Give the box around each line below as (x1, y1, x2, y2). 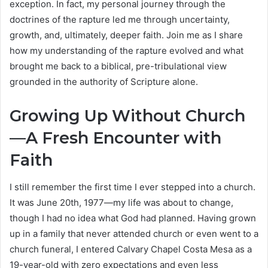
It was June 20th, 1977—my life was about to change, (10, 196, 233, 208)
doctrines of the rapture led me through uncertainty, (10, 14, 230, 26)
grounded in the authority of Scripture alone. (10, 76, 198, 88)
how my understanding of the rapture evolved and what (10, 45, 243, 57)
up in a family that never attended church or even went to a (10, 227, 258, 239)
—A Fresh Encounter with (10, 128, 221, 148)
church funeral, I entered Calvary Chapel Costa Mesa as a (10, 243, 252, 255)
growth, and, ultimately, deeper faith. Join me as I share (10, 29, 243, 41)
